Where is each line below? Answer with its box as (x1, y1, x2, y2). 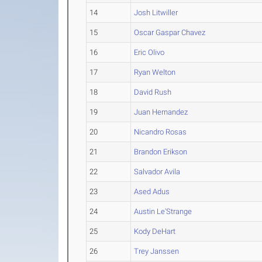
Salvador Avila (134, 167, 181, 176)
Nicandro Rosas (134, 127, 187, 136)
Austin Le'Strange (134, 207, 192, 216)
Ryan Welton (134, 68, 176, 77)
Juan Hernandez (134, 108, 188, 116)
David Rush (134, 88, 172, 96)
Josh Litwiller (134, 8, 178, 17)
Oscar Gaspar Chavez (134, 28, 206, 37)
